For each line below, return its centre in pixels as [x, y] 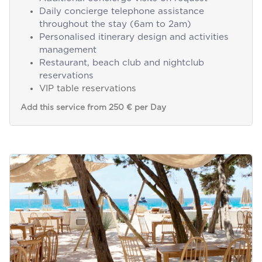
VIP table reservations [87, 89]
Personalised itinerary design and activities [134, 37]
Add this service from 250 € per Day [93, 108]
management [68, 50]
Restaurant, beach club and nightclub [121, 63]
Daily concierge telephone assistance [121, 12]
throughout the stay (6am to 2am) [115, 25]
